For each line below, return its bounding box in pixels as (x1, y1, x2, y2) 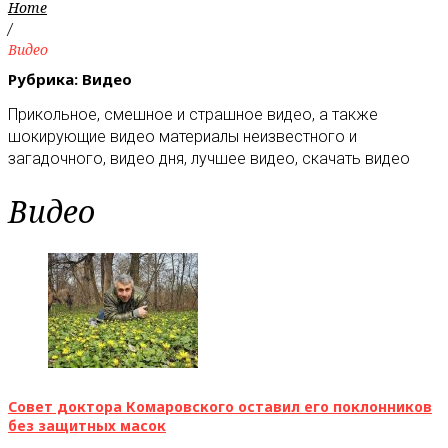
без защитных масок (8, 416, 166, 436)
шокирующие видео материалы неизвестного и (8, 127, 357, 147)
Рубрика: (8, 69, 82, 90)
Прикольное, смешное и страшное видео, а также (8, 105, 378, 125)
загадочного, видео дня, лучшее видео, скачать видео (8, 149, 410, 169)
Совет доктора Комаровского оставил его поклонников (8, 397, 432, 417)
